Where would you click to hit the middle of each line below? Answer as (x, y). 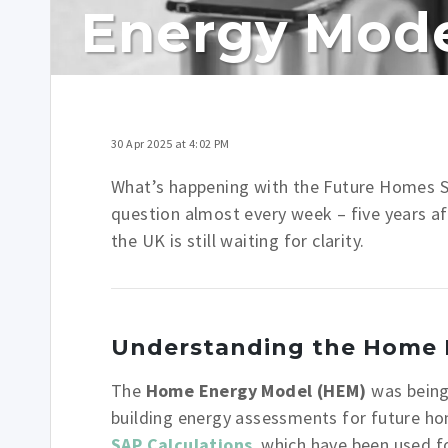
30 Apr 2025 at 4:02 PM (170, 143)
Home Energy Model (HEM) (256, 390)
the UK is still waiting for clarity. (238, 240)
